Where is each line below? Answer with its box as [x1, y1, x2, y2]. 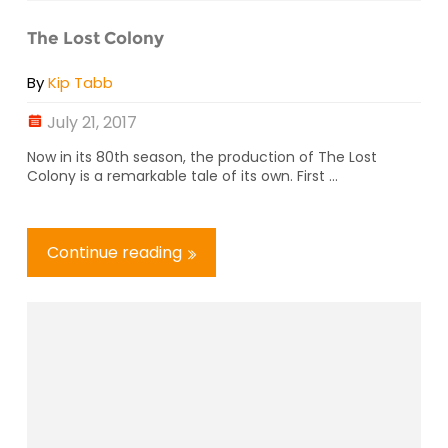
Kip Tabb [48, 72, 113, 94]
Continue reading [47, 241, 182, 265]
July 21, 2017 [47, 111, 137, 135]
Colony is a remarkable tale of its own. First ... [27, 166, 338, 187]
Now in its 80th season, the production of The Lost [27, 147, 377, 168]
